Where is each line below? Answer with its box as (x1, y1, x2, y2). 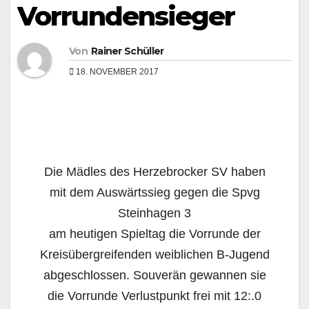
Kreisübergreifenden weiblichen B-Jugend (39, 247, 270, 261)
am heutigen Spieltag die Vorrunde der (48, 226, 261, 241)
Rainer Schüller (90, 44, 164, 57)
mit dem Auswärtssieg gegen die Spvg (49, 185, 260, 199)
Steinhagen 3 (118, 206, 191, 220)
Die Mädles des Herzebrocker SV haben (43, 164, 266, 179)
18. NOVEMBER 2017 (74, 66, 159, 77)
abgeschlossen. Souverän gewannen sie (43, 268, 266, 282)
